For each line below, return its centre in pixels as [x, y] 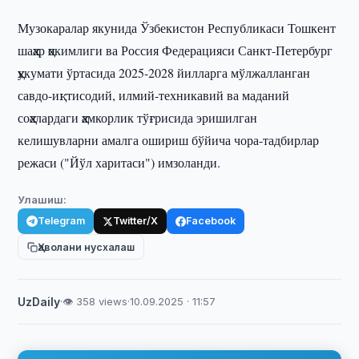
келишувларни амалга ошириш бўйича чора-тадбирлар [169, 140]
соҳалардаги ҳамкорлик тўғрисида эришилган [138, 117]
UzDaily [39, 302]
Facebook [211, 221]
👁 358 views [95, 301]
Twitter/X [136, 221]
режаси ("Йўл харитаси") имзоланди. [119, 162]
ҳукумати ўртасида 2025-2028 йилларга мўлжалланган [164, 73]
